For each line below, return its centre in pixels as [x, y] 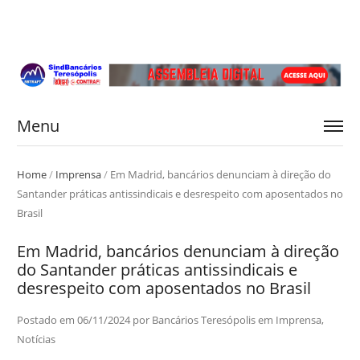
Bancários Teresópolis [203, 319]
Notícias [36, 339]
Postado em [47, 319]
